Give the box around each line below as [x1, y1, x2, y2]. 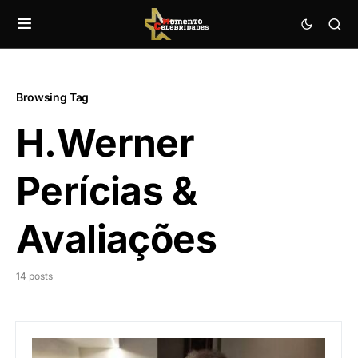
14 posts [16, 270, 53, 282]
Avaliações [16, 215, 217, 262]
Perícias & [16, 167, 197, 214]
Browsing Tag [16, 90, 89, 104]
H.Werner [16, 119, 195, 166]
